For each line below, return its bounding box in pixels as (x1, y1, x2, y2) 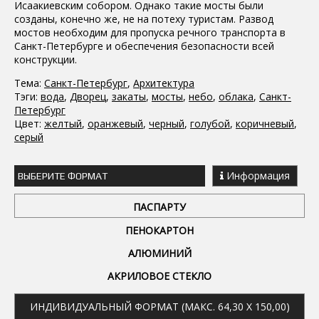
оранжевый (88, 116, 143, 130)
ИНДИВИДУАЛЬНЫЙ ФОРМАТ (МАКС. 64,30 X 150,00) (29, 299, 290, 313)
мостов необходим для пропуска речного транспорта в (14, 25, 286, 39)
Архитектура (133, 75, 194, 90)
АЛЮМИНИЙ (127, 246, 192, 260)
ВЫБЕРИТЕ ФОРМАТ (18, 169, 108, 182)
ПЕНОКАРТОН (125, 223, 194, 237)
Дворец (70, 89, 106, 103)
